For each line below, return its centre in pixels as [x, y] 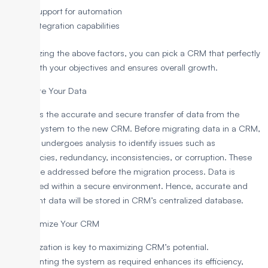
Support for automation [77, 11]
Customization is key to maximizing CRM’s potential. [107, 247]
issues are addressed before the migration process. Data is [121, 172]
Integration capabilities [76, 26]
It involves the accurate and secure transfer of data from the [123, 114]
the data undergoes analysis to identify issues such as [111, 143]
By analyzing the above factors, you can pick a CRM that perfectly [133, 53]
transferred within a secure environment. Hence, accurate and [127, 186]
